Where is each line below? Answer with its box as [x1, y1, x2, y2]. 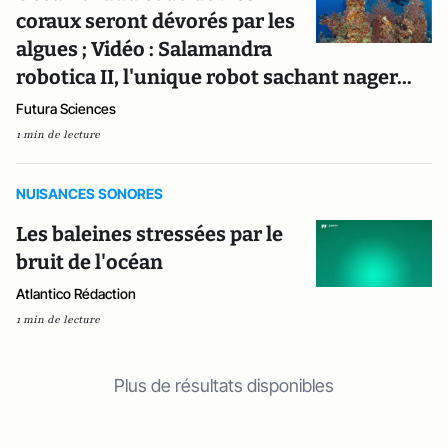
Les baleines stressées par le [16, 221, 283, 246]
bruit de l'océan [16, 249, 163, 274]
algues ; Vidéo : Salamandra [16, 36, 272, 61]
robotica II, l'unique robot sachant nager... [16, 64, 412, 89]
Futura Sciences [16, 99, 116, 117]
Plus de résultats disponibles [114, 374, 334, 396]
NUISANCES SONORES [16, 184, 163, 202]
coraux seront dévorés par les [16, 8, 295, 33]
